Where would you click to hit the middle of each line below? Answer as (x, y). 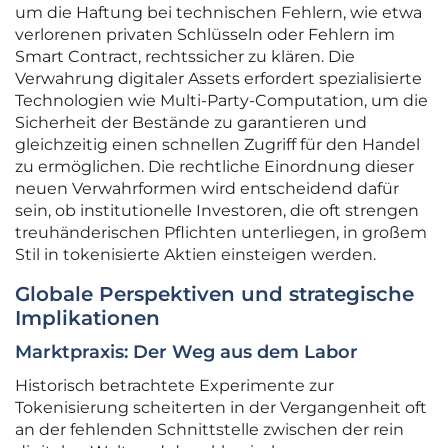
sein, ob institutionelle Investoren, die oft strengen (217, 211)
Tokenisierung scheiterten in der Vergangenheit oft (221, 408)
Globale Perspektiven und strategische (214, 294)
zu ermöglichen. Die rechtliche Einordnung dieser (214, 167)
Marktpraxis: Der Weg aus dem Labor (186, 352)
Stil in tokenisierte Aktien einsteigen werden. (195, 255)
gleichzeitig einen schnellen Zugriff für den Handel (217, 145)
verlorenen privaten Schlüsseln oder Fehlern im (205, 35)
